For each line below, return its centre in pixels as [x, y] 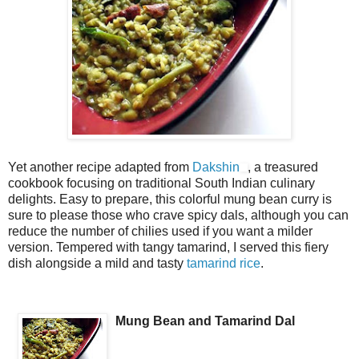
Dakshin [216, 167]
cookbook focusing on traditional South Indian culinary [161, 183]
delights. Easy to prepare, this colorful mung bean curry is [170, 199]
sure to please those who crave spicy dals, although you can [178, 215]
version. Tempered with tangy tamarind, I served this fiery [168, 247]
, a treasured [283, 167]
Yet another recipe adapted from [100, 167]
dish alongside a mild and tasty [97, 263]
